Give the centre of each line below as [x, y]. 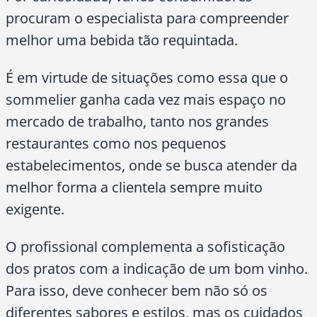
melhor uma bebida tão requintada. [122, 40]
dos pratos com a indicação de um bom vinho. [157, 269]
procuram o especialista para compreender [147, 18]
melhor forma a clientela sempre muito [134, 187]
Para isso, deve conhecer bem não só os [137, 290]
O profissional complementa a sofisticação [145, 247]
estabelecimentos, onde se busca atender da [151, 165]
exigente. [35, 209]
